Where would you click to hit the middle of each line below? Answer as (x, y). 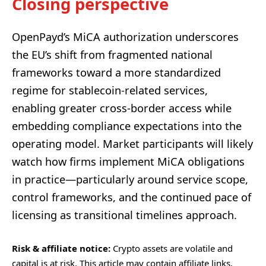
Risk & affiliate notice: (61, 248)
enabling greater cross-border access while (122, 108)
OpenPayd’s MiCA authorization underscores (125, 37)
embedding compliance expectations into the (127, 126)
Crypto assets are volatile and (172, 248)
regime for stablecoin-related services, (110, 91)
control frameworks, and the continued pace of (132, 197)
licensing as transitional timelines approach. (124, 215)
